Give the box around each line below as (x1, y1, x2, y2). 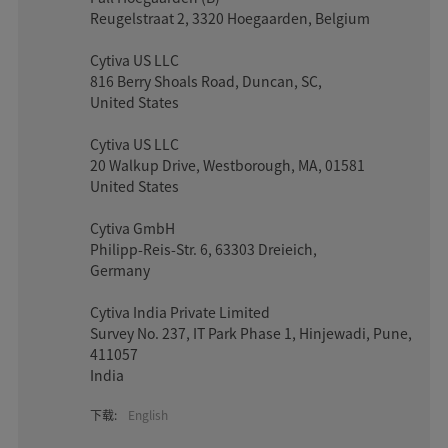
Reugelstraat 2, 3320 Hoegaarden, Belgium (90, 7, 374, 28)
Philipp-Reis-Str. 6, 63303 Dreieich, (90, 238, 318, 259)
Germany (90, 259, 151, 280)
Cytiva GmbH (90, 217, 176, 238)
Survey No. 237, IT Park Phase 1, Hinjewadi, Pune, (90, 322, 413, 343)
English (128, 405, 169, 423)
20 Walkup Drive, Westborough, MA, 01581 (90, 154, 366, 175)
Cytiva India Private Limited (90, 301, 271, 322)
